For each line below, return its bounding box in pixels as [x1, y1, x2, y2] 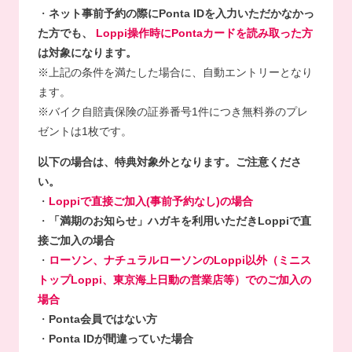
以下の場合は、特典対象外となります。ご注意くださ [37, 156, 302, 169]
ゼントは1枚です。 [37, 124, 132, 137]
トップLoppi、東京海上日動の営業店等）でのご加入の [37, 273, 311, 287]
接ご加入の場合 [37, 234, 115, 247]
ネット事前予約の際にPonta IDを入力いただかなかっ [48, 6, 314, 20]
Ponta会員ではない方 [48, 313, 157, 326]
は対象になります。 [37, 46, 137, 59]
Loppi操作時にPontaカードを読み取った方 [95, 26, 313, 39]
